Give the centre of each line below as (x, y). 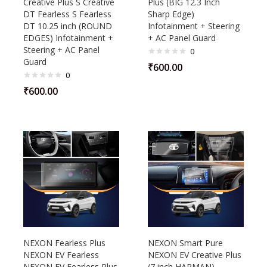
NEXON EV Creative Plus (195, 255)
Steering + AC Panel (61, 50)
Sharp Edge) (171, 14)
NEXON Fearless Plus (64, 243)
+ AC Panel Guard (182, 38)
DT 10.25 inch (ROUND (68, 26)
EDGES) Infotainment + (68, 38)
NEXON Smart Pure (185, 243)
